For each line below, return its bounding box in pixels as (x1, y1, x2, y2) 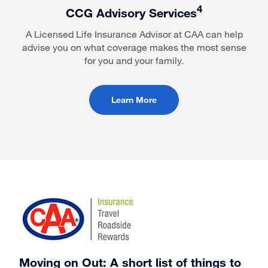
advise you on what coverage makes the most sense (22, 41, 246, 53)
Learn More (111, 94, 157, 105)
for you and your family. (84, 54, 184, 66)
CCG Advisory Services (66, 5, 197, 20)
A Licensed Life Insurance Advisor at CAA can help (25, 28, 243, 39)
